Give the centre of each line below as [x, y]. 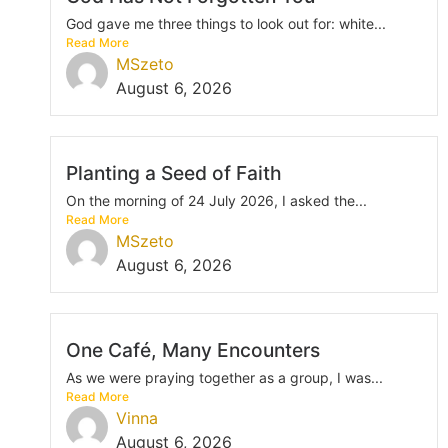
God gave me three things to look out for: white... [226, 23]
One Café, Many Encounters [193, 349]
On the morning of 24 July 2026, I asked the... [216, 200]
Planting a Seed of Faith [174, 172]
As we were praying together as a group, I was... [224, 377]
